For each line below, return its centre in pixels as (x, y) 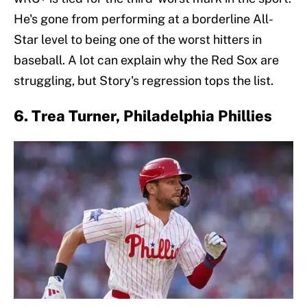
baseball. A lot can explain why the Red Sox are (146, 60)
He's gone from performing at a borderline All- (144, 19)
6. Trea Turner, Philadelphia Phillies (143, 116)
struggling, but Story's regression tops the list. (144, 81)
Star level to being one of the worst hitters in (138, 40)
